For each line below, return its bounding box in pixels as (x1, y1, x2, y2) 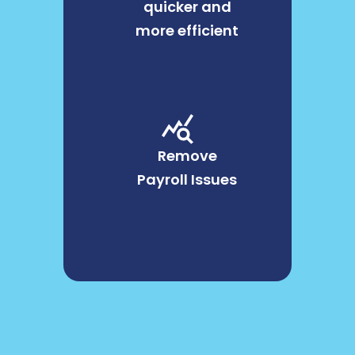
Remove (157, 145, 217, 166)
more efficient (136, 20, 239, 40)
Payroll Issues (137, 169, 237, 189)
